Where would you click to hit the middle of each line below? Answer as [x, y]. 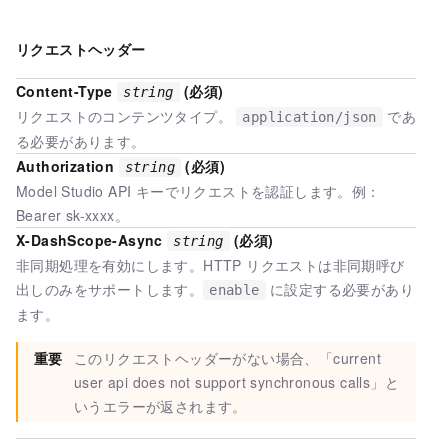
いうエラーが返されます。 [160, 405]
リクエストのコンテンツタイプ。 [126, 115]
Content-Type [64, 90]
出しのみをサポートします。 [110, 288]
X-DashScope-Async [89, 239]
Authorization [65, 165]
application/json [309, 116]
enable [234, 289]
